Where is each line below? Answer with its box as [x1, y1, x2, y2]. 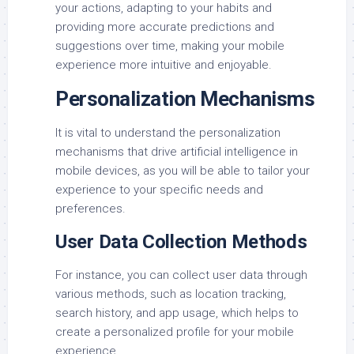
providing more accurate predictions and [55, 20, 274, 35]
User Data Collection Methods [55, 231, 307, 254]
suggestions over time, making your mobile [55, 39, 284, 54]
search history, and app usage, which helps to [55, 306, 299, 321]
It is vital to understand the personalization [55, 126, 281, 141]
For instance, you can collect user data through [55, 268, 307, 283]
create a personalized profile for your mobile [55, 325, 294, 340]
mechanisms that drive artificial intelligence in [55, 145, 298, 160]
